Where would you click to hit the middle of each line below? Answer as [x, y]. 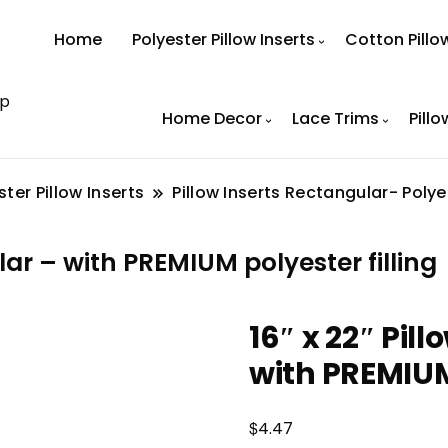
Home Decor [211, 118]
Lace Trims [335, 118]
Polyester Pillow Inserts [224, 39]
